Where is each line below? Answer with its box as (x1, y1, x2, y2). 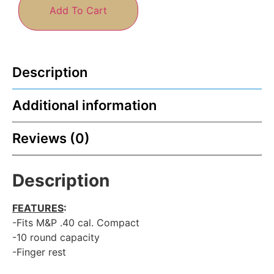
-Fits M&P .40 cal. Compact (12, 216, 139, 229)
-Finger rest (12, 245, 66, 258)
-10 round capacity (12, 231, 100, 243)
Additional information (12, 97, 157, 113)
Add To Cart (50, 4, 107, 17)
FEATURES (12, 201, 64, 214)
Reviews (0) (12, 130, 90, 146)
